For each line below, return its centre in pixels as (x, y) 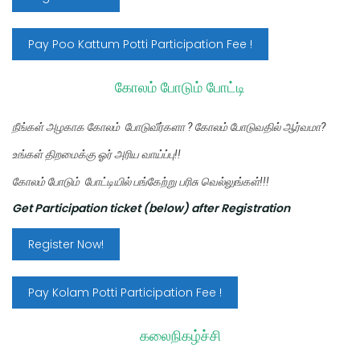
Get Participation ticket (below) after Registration (151, 209)
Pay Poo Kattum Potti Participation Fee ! (140, 45)
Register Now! (66, 244)
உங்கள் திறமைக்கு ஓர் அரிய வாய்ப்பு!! (96, 154)
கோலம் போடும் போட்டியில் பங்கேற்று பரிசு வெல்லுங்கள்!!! (141, 181)
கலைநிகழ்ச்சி (180, 335)
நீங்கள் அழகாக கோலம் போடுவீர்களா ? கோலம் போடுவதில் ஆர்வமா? (169, 127)
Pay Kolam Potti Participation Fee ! (125, 292)
